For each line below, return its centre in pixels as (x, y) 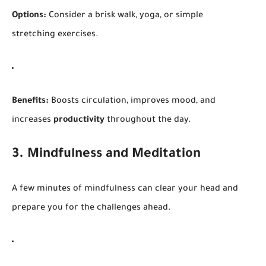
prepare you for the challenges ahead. (91, 208)
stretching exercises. (55, 35)
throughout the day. (148, 120)
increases (33, 120)
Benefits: (30, 101)
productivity (79, 120)
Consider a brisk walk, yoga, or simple (125, 16)
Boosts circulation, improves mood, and (132, 101)
